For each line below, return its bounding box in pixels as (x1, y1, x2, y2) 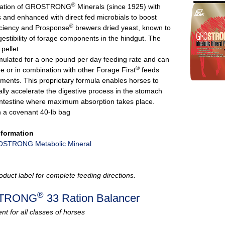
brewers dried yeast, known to (73, 23, 171, 32)
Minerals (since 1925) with (75, 2, 161, 11)
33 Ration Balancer (44, 191, 140, 204)
